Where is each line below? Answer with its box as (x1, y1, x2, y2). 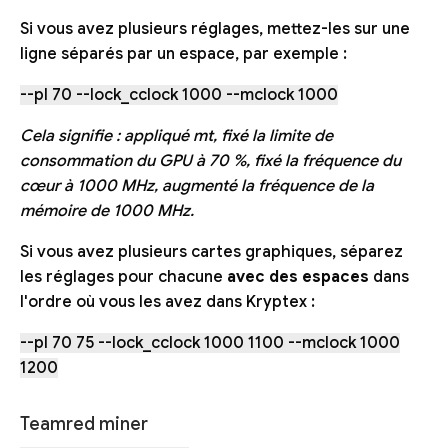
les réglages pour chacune (20, 266, 227, 287)
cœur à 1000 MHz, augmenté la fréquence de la (20, 175, 374, 196)
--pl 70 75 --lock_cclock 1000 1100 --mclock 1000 (20, 332, 400, 353)
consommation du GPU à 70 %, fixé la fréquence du (20, 150, 401, 171)
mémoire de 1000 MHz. (20, 200, 194, 221)
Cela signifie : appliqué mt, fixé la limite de (20, 125, 333, 146)
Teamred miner (20, 412, 148, 435)
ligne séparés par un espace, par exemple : (20, 43, 347, 64)
